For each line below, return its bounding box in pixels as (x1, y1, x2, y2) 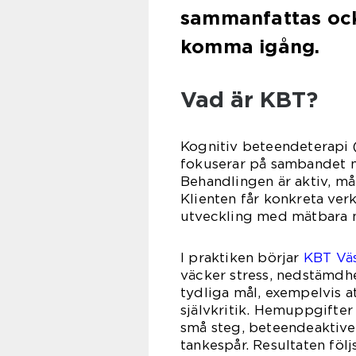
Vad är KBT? (180, 86, 318, 113)
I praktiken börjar (180, 250, 304, 265)
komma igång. (180, 35, 320, 58)
